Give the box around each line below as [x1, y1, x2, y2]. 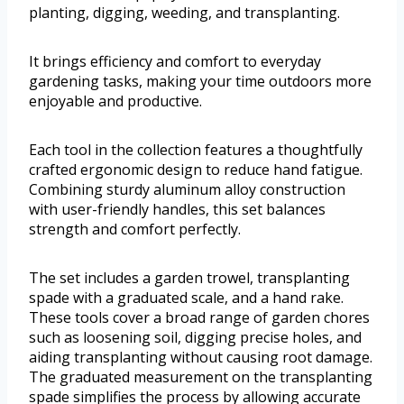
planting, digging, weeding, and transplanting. [29, 2, 340, 23]
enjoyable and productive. [29, 90, 202, 111]
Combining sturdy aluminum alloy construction [29, 179, 345, 199]
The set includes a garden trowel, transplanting [29, 267, 350, 288]
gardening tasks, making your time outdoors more [29, 70, 372, 91]
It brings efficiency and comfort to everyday [29, 50, 321, 71]
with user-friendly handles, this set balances [29, 198, 326, 219]
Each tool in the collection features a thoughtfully [29, 139, 363, 160]
